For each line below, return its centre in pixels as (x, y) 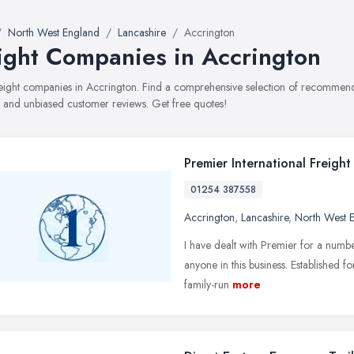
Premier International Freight (267, 163)
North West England (54, 32)
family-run (207, 284)
